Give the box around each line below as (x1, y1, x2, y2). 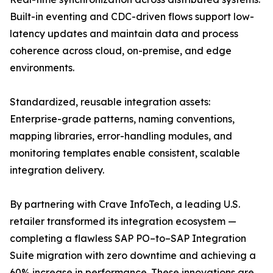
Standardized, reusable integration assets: (10, 96, 210, 108)
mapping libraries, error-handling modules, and (10, 130, 232, 143)
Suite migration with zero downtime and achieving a (10, 249, 256, 262)
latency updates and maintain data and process (10, 27, 238, 40)
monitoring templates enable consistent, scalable (10, 147, 240, 160)
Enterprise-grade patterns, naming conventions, (10, 113, 235, 126)
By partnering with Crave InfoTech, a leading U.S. (10, 198, 240, 211)
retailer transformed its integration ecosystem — (10, 215, 236, 228)
